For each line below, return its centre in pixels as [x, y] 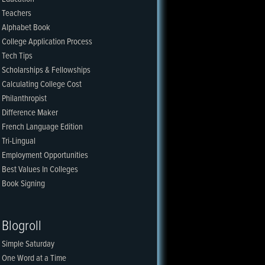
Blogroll [22, 226]
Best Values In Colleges [40, 170]
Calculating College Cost [42, 85]
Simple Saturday [28, 244]
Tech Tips [17, 56]
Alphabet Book [26, 28]
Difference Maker [30, 113]
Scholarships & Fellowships [46, 70]
